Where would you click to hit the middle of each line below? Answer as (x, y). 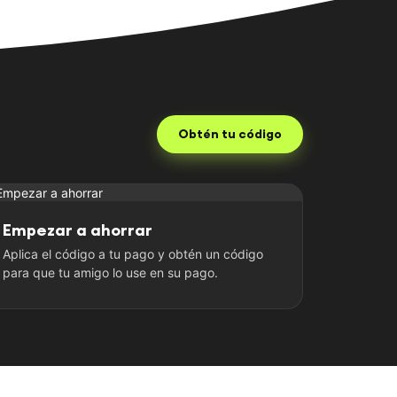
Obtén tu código (230, 133)
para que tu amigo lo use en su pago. (110, 273)
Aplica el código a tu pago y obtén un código (133, 254)
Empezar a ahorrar (78, 230)
